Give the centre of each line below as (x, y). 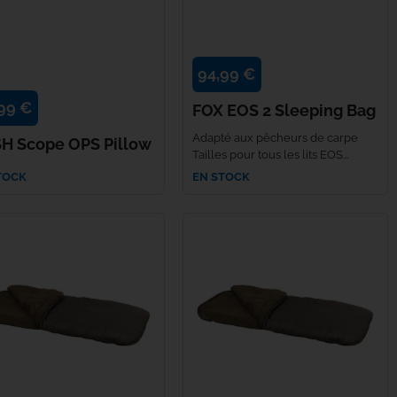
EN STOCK (221, 176)
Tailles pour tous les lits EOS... (270, 154)
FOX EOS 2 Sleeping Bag (284, 110)
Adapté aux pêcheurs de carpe (275, 137)
